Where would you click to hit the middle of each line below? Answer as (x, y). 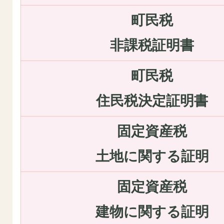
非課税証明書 (152, 45)
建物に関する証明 (152, 212)
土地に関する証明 (152, 156)
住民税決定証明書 (152, 101)
